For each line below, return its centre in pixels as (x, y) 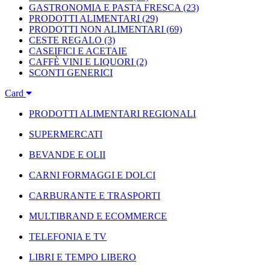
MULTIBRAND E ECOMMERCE (98, 216)
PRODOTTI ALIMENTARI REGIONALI (112, 113)
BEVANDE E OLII (67, 154)
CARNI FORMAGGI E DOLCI (92, 175)
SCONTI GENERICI (71, 72)
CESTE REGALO (65, 40)
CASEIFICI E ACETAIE (78, 51)
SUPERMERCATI (66, 134)
